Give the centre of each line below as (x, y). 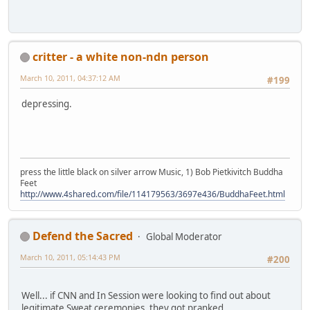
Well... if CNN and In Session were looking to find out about (146, 296)
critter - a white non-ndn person (121, 56)
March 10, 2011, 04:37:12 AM (70, 77)
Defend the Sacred (83, 236)
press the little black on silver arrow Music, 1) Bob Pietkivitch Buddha (152, 172)
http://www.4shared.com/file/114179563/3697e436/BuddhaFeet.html (153, 194)
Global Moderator (184, 236)
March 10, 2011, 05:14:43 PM (70, 257)
